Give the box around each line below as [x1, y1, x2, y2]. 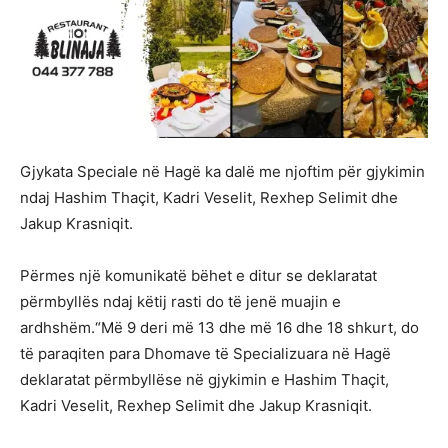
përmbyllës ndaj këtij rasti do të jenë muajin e [20, 292, 341, 312]
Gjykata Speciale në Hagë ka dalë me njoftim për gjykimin [20, 162, 425, 182]
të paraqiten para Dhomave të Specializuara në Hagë [20, 344, 391, 364]
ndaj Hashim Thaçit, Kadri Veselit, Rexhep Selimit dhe [20, 188, 398, 208]
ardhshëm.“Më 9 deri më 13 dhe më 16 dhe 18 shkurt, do [20, 318, 419, 338]
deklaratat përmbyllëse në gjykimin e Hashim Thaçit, [20, 370, 389, 390]
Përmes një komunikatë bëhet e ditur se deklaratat [20, 266, 377, 286]
